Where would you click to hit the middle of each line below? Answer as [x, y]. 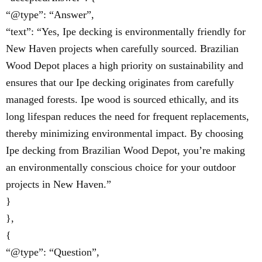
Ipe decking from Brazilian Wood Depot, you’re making [125, 151]
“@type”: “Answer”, [50, 15]
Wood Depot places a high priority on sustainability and [125, 66]
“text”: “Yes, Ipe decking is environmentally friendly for [126, 32]
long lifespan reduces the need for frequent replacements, [127, 117]
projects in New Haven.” [58, 185]
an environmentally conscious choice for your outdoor [121, 168]
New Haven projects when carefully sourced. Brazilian [122, 49]
